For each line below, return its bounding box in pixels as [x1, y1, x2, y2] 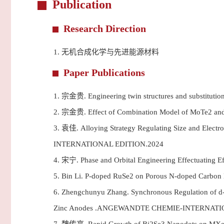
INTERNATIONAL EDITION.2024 [53, 140, 163, 148]
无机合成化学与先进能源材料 [61, 48, 159, 56]
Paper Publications [63, 67, 145, 78]
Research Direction [63, 23, 146, 34]
